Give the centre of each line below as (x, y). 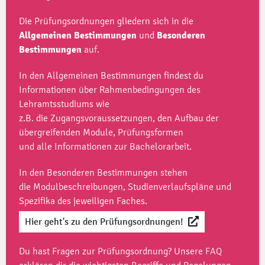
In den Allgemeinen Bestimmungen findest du (111, 76)
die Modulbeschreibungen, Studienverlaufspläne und (125, 187)
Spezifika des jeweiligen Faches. (83, 201)
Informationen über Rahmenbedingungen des (110, 90)
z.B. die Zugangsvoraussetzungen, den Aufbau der (119, 118)
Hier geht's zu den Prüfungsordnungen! (104, 222)
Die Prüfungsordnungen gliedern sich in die (106, 21)
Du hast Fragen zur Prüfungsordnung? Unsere (112, 251)
